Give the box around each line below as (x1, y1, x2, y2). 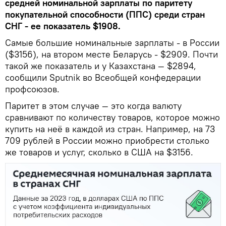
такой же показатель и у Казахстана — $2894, (5, 60, 196, 72)
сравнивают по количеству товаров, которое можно (5, 111, 220, 123)
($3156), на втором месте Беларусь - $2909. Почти (5, 48, 218, 60)
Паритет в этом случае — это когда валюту (5, 100, 182, 111)
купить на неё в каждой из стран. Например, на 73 (5, 123, 215, 135)
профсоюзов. (5, 83, 60, 95)
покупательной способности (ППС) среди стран (5, 9, 205, 20)
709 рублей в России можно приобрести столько (5, 135, 209, 146)
